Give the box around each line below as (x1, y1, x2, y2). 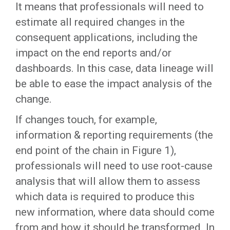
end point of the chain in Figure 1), (15, 144, 176, 157)
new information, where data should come (15, 206, 215, 218)
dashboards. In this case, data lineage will (15, 62, 214, 74)
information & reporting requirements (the (15, 129, 213, 141)
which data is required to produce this (15, 190, 195, 203)
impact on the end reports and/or (15, 47, 171, 59)
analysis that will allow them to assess (15, 175, 200, 187)
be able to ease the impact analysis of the (15, 78, 212, 90)
